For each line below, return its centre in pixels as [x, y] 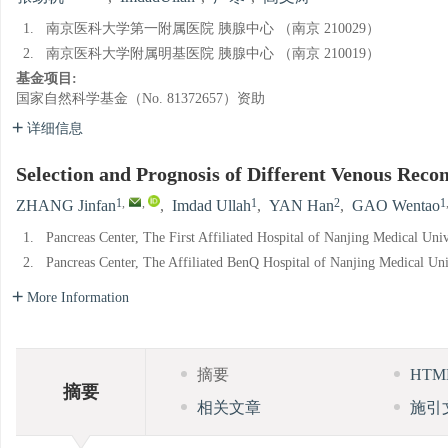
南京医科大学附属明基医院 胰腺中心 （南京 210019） [213, 54]
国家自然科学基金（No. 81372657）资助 [140, 99]
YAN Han [301, 206]
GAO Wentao [396, 206]
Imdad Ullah [211, 206]
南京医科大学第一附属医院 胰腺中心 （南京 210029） [213, 29]
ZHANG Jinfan [66, 206]
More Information [78, 298]
